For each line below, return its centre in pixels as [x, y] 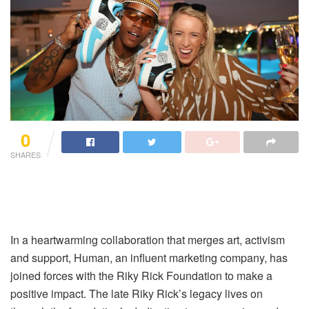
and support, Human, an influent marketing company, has [149, 258]
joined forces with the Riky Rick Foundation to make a [141, 276]
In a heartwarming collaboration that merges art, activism [148, 240]
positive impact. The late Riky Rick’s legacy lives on [137, 294]
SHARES [26, 155]
